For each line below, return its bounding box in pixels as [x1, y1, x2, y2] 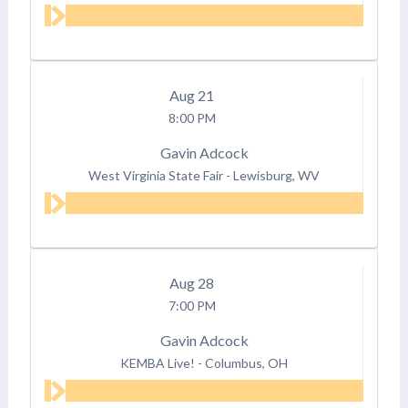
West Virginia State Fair [88, 167, 224, 183]
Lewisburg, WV [233, 167, 321, 183]
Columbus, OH [205, 354, 289, 371]
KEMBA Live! [120, 354, 196, 371]
